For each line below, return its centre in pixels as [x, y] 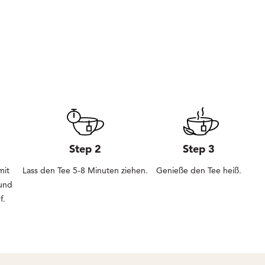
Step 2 [85, 148]
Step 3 [199, 148]
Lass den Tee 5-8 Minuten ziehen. [85, 170]
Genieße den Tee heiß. [199, 170]
